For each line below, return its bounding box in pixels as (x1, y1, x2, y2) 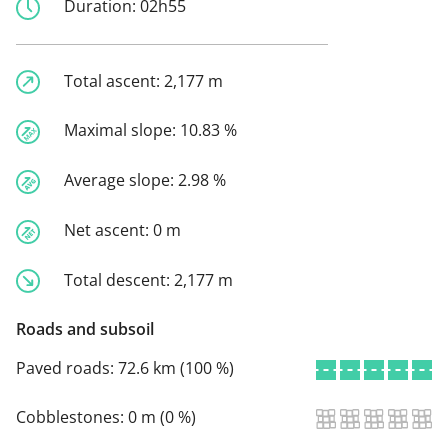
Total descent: (64, 268, 174, 291)
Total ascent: (64, 69, 164, 92)
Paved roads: (16, 357, 118, 380)
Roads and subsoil (16, 318, 154, 341)
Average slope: (64, 169, 178, 192)
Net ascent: (64, 218, 153, 241)
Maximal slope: (64, 119, 180, 142)
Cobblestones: (16, 406, 128, 429)
